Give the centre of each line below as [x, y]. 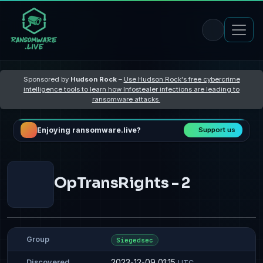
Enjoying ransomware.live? [89, 130]
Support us [217, 130]
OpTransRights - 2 [122, 183]
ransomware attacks [126, 99]
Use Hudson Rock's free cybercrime [182, 79]
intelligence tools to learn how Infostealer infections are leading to [131, 89]
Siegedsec [135, 240]
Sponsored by [47, 79]
